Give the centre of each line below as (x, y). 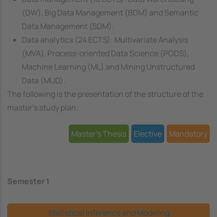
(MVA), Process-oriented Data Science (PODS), (105, 53)
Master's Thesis (99, 133)
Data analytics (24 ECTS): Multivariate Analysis (105, 39)
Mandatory (188, 133)
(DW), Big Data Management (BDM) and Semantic (110, 12)
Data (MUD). (44, 80)
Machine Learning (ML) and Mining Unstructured (108, 67)
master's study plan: (43, 107)
